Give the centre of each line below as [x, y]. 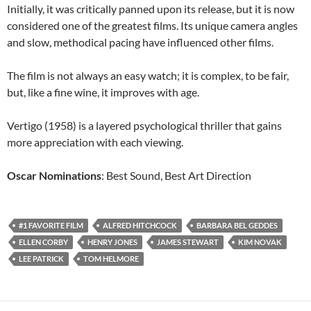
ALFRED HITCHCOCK [140, 225]
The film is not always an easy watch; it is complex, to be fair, [148, 75]
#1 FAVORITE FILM [51, 225]
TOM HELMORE [111, 259]
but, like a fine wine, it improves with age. [103, 92]
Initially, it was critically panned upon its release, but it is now [151, 9]
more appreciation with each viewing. [95, 142]
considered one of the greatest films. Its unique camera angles [152, 25]
